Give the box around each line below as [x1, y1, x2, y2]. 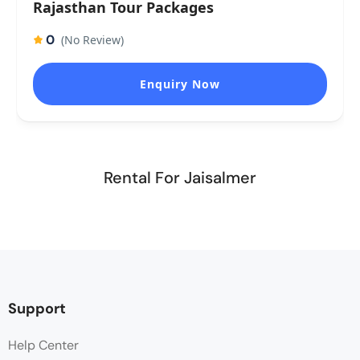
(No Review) [61, 32, 124, 47]
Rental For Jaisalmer [104, 167, 256, 188]
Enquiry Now [140, 76, 220, 92]
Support [8, 299, 66, 318]
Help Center [8, 337, 79, 354]
